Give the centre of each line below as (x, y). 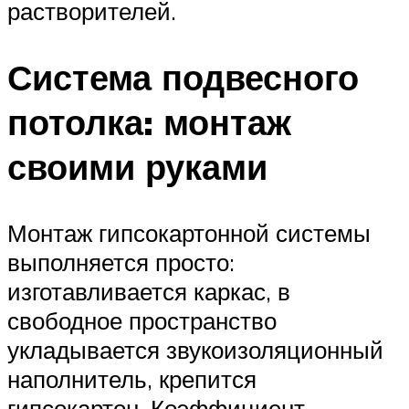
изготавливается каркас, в (149, 291)
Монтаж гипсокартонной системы (189, 232)
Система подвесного (183, 78)
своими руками (137, 167)
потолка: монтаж (149, 122)
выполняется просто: (121, 262)
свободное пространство (142, 320)
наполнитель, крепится (132, 378)
